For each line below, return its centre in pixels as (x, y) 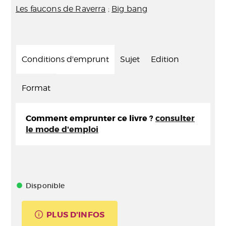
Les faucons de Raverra (61, 9)
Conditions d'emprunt (65, 59)
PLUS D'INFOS (76, 215)
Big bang (130, 9)
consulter (175, 118)
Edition (165, 59)
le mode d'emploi (62, 129)
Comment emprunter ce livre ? (91, 118)
